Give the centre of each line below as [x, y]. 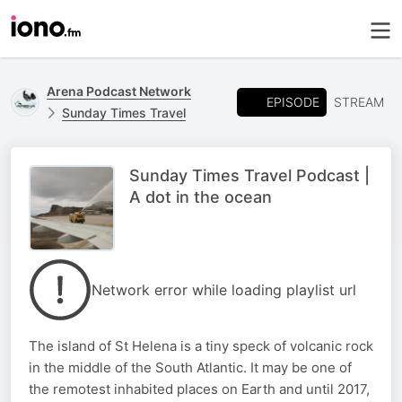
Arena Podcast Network [119, 91]
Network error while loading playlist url [224, 290]
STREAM [359, 102]
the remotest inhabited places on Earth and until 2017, [199, 389]
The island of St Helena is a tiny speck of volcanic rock [201, 346]
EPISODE [293, 101]
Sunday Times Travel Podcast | [249, 175]
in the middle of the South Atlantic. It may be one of [190, 367]
